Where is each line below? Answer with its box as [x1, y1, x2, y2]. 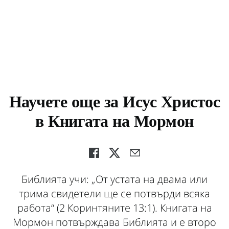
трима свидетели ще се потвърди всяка [19, 187, 210, 200]
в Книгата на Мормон [35, 114, 194, 131]
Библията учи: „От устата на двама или [21, 172, 208, 186]
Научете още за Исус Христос [9, 95, 220, 112]
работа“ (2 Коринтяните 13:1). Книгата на [17, 201, 212, 215]
